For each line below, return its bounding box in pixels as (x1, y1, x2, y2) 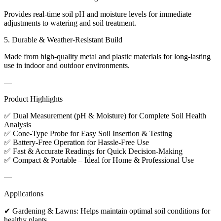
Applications (4, 189, 43, 198)
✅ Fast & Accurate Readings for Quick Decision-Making (4, 147, 183, 155)
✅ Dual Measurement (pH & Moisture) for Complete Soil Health (4, 111, 206, 120)
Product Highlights (4, 94, 63, 103)
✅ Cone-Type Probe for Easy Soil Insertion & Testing (4, 129, 172, 138)
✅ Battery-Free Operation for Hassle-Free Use (4, 138, 149, 147)
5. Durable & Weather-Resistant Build (4, 35, 122, 44)
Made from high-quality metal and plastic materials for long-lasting (4, 52, 211, 61)
